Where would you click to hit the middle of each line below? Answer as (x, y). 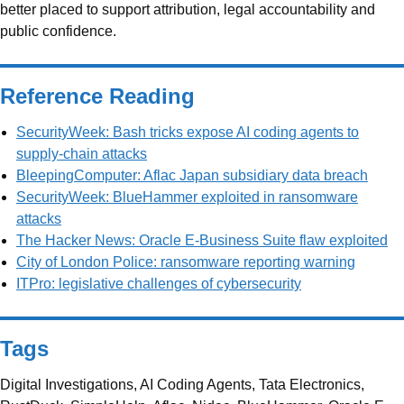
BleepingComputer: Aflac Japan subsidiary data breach (192, 175)
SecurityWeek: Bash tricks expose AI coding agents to (188, 132)
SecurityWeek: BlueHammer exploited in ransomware (187, 197)
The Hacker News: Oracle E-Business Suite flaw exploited (202, 240)
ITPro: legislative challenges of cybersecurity (159, 283)
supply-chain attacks (82, 153)
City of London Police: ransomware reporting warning (186, 262)
